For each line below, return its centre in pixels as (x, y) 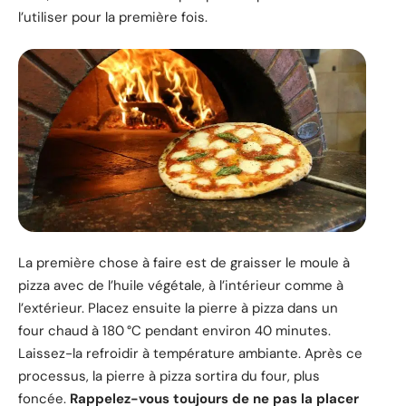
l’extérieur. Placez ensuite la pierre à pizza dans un (178, 309)
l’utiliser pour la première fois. (113, 17)
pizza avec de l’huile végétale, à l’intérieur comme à (181, 286)
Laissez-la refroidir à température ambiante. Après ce (190, 354)
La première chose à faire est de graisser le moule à (184, 263)
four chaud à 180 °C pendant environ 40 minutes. (174, 331)
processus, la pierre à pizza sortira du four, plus (169, 377)
